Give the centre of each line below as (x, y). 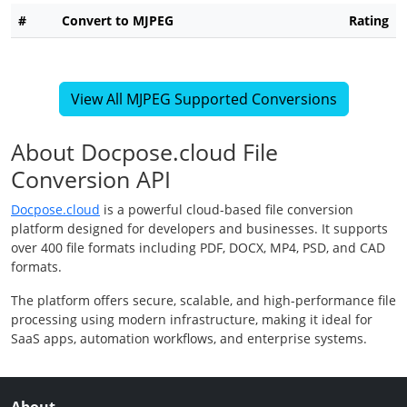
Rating (369, 21)
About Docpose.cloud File (144, 152)
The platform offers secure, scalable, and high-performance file (203, 301)
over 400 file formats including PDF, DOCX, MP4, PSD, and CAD (198, 248)
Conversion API (91, 179)
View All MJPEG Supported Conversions (203, 99)
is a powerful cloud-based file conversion (227, 210)
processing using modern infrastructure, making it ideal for (192, 320)
